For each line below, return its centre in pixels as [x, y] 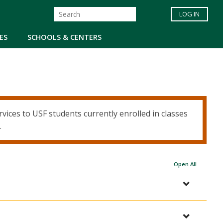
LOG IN [189, 14]
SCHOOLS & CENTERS [64, 37]
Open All [185, 164]
